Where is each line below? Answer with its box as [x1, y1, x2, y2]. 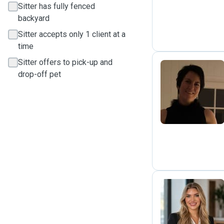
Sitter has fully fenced [18, 1, 95, 11]
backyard [18, 13, 49, 23]
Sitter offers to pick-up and [18, 57, 112, 67]
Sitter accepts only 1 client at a [18, 29, 125, 39]
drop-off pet [18, 69, 61, 79]
